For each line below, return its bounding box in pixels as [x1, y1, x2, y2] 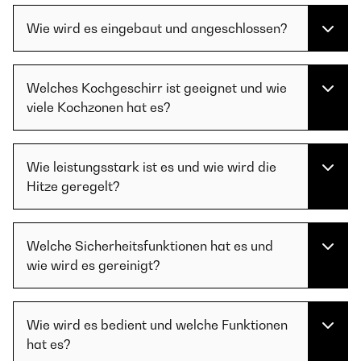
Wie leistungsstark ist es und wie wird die [27, 159, 276, 175]
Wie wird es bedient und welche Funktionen [27, 317, 288, 333]
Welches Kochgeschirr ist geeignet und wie [27, 80, 287, 96]
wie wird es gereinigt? [27, 257, 160, 273]
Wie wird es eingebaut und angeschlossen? [27, 20, 288, 36]
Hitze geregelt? [27, 178, 120, 194]
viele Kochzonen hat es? [27, 99, 171, 115]
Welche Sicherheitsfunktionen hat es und [27, 238, 273, 254]
